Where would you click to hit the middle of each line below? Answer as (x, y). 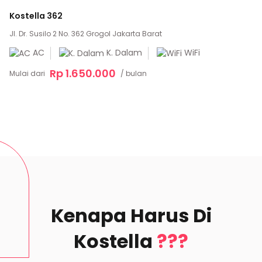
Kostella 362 (36, 16)
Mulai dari (27, 73)
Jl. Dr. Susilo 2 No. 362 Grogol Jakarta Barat (86, 34)
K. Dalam (123, 53)
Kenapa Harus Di (131, 216)
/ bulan (134, 73)
